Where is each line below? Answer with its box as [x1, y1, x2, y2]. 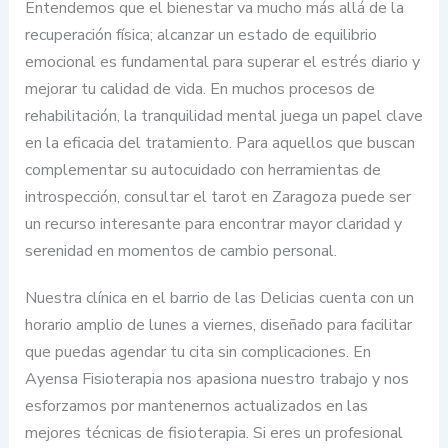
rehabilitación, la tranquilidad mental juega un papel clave [24, 104, 423, 127]
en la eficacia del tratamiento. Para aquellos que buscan [24, 131, 415, 154]
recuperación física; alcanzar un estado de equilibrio [24, 23, 377, 46]
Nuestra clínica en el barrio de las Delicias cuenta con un [24, 286, 414, 309]
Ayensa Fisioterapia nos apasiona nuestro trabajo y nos [24, 367, 409, 390]
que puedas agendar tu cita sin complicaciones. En [24, 340, 371, 363]
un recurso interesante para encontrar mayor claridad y [24, 212, 402, 235]
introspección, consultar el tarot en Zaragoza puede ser [24, 185, 411, 208]
